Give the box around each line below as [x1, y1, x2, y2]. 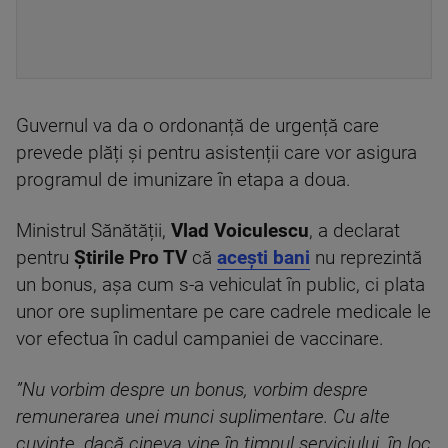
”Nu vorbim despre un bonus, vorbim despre [16, 379, 368, 401]
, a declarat [309, 220, 400, 242]
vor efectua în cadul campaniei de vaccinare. [16, 328, 384, 350]
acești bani [217, 247, 310, 269]
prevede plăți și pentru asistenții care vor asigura [16, 142, 417, 164]
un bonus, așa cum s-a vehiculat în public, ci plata [16, 274, 425, 296]
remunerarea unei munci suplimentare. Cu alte [16, 406, 390, 428]
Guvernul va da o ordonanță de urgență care [16, 115, 379, 137]
